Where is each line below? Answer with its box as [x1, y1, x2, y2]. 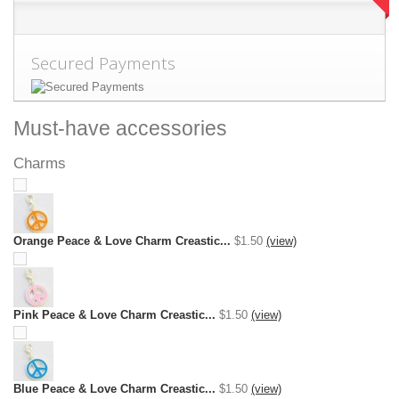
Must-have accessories [13, 117, 227, 140]
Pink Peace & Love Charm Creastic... [13, 308, 216, 322]
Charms [13, 155, 66, 172]
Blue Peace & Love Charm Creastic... [13, 382, 216, 395]
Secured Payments [31, 52, 175, 75]
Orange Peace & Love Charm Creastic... [13, 234, 231, 248]
